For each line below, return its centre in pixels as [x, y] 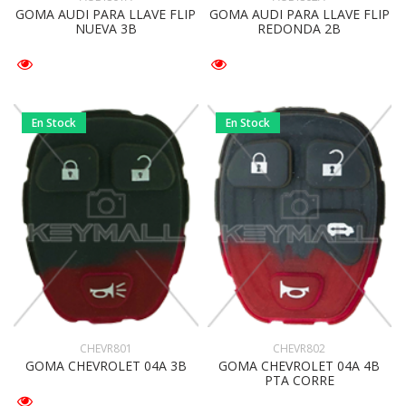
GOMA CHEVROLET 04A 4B [300, 365]
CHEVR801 [106, 348]
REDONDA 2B [300, 28]
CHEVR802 [300, 348]
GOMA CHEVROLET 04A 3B [106, 365]
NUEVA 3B [106, 28]
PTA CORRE [299, 380]
